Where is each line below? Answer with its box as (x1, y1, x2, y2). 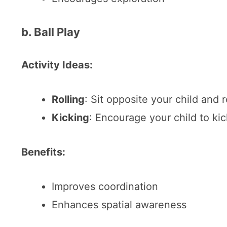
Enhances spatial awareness (52, 198, 186, 211)
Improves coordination (52, 180, 158, 193)
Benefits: (21, 145, 65, 158)
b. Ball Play (21, 25, 80, 39)
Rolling (52, 93, 85, 105)
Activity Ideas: (21, 58, 93, 71)
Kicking (52, 111, 89, 124)
